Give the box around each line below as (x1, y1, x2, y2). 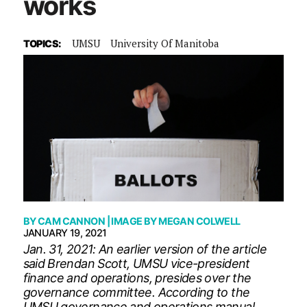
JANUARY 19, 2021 (23, 226, 107, 238)
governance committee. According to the (23, 284, 250, 299)
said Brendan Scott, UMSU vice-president (23, 256, 250, 271)
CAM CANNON (37, 214, 106, 227)
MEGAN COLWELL (158, 214, 241, 227)
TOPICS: (23, 37, 62, 49)
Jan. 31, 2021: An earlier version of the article (23, 241, 267, 256)
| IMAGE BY (105, 214, 159, 227)
